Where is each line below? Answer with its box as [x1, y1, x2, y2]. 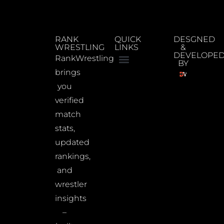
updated [55, 137, 90, 147]
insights [55, 193, 87, 203]
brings [55, 67, 81, 77]
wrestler [55, 179, 87, 189]
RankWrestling [55, 53, 114, 63]
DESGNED [173, 34, 215, 44]
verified [55, 95, 84, 105]
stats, [55, 123, 75, 133]
